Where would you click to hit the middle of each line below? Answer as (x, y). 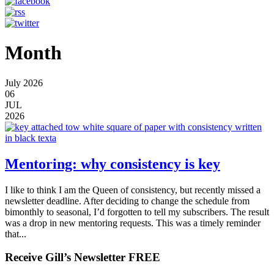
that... (16, 234)
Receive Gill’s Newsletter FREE (83, 257)
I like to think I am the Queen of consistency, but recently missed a (133, 190)
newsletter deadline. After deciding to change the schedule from (127, 201)
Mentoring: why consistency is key (113, 164)
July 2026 (24, 83)
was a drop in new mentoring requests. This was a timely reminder (133, 223)
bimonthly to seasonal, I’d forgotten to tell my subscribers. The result (137, 212)
